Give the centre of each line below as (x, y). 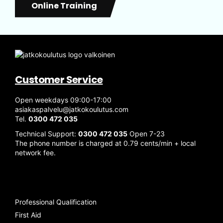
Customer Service (59, 79)
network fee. (35, 152)
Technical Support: (47, 133)
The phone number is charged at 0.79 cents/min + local (105, 143)
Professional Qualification (56, 202)
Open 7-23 (146, 133)
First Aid (28, 215)
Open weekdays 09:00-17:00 (63, 100)
